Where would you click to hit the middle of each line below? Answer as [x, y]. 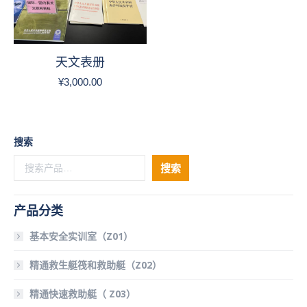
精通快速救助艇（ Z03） [83, 294]
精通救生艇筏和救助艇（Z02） [96, 265]
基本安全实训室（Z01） [81, 236]
